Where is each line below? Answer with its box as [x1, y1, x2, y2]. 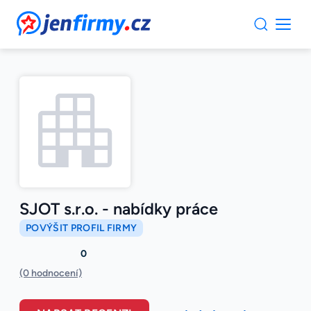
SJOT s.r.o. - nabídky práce [19, 199, 218, 219]
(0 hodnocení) [19, 267, 82, 280]
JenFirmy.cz [17, 10, 92, 28]
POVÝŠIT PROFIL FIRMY [26, 222, 137, 235]
